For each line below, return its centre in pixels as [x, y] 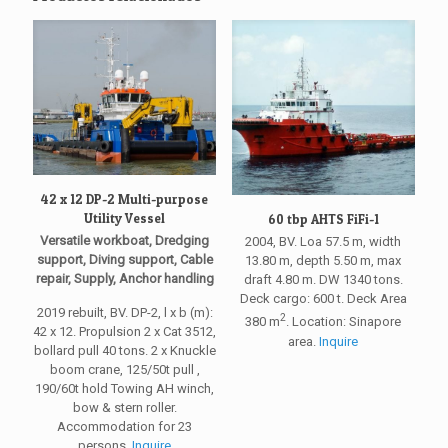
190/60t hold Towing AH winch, [125, 389]
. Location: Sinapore [344, 322]
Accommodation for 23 [125, 427]
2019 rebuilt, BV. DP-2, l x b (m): [124, 313]
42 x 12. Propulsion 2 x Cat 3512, [125, 332]
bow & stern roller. [124, 408]
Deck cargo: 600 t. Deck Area [323, 299]
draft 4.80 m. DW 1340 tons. [323, 280]
